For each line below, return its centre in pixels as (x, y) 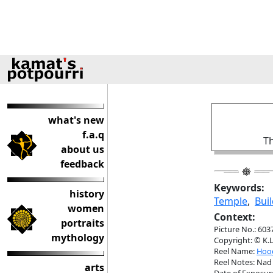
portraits (83, 223)
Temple (231, 201)
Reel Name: (235, 251)
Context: (235, 217)
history (87, 194)
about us (83, 149)
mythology (78, 238)
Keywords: (239, 188)
